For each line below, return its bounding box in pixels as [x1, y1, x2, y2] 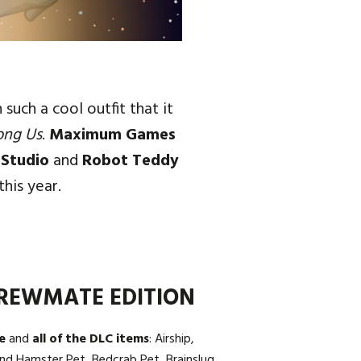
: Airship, [149, 329, 194, 351]
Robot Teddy [82, 148, 179, 175]
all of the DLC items [32, 329, 149, 351]
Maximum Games [49, 122, 176, 149]
